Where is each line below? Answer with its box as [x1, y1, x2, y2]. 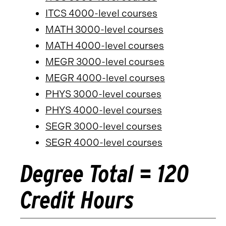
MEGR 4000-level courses [45, 72, 165, 84]
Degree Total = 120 [20, 159, 189, 188]
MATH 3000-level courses [45, 24, 163, 35]
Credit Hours [20, 185, 134, 214]
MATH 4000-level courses [45, 40, 164, 51]
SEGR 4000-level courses [45, 137, 162, 148]
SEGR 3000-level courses [45, 121, 162, 132]
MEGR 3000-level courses [45, 56, 164, 68]
